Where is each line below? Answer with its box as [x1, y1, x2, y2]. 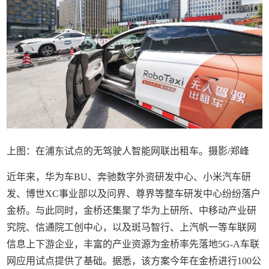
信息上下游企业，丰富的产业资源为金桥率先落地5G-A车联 [7, 239, 260, 250]
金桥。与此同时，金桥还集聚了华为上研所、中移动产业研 [7, 205, 257, 216]
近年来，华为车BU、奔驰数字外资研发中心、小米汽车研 [7, 172, 252, 183]
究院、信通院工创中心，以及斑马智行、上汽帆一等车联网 [7, 222, 257, 233]
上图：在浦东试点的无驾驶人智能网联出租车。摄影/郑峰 [7, 146, 250, 157]
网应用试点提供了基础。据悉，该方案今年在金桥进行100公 [7, 256, 262, 267]
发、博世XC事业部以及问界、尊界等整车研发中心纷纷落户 [7, 189, 261, 199]
